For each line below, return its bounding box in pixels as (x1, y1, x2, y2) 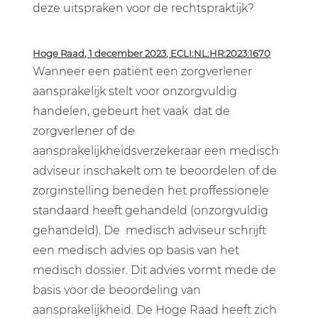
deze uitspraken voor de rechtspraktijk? (33, 1, 255, 16)
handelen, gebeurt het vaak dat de (33, 104, 231, 118)
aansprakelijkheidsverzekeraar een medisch (33, 143, 280, 158)
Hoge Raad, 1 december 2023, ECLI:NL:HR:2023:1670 (33, 47, 271, 59)
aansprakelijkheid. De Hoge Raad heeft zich (33, 302, 278, 317)
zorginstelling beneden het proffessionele (33, 183, 270, 197)
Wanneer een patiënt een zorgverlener (33, 64, 253, 78)
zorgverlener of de (33, 124, 136, 138)
